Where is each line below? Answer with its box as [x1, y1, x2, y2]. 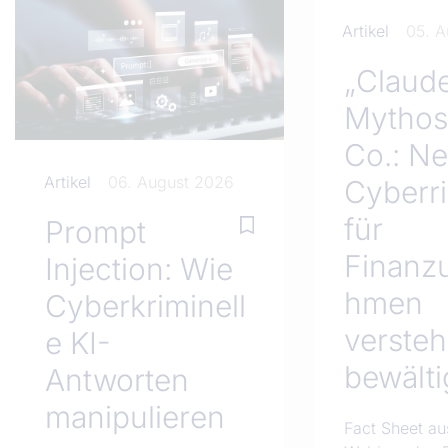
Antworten [45, 362, 189, 399]
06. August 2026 [107, 172, 234, 193]
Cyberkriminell [45, 288, 246, 325]
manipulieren [45, 399, 225, 436]
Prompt [45, 214, 146, 251]
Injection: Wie [45, 251, 233, 288]
